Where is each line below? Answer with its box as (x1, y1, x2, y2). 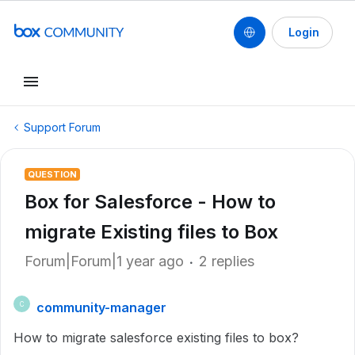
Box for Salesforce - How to (25, 190, 276, 213)
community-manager (36, 300, 166, 315)
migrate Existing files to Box (25, 220, 278, 243)
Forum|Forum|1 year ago (25, 253, 184, 269)
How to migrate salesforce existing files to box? (13, 330, 299, 345)
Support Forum (24, 120, 101, 134)
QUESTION (28, 169, 77, 180)
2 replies (199, 253, 254, 269)
